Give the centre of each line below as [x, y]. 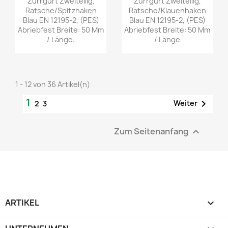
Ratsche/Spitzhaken [61, 11]
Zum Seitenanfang [152, 131]
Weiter [186, 103]
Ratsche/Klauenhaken [167, 11]
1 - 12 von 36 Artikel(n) [53, 84]
